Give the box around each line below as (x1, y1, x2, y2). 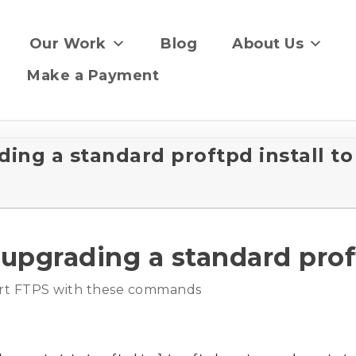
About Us (232, 35, 304, 52)
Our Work (29, 35, 106, 52)
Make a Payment (27, 67, 159, 84)
